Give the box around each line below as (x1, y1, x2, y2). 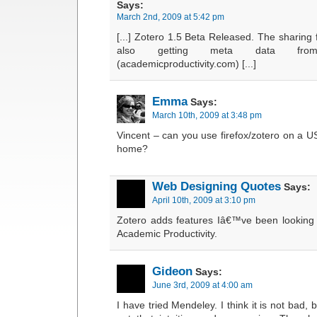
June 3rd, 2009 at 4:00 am (152, 279, 253, 290)
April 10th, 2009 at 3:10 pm (152, 195, 255, 205)
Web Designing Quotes (152, 179, 281, 193)
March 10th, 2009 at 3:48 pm (152, 110, 262, 120)
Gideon (152, 264, 192, 278)
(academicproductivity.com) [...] (117, 58, 256, 69)
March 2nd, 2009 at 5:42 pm (117, 11, 224, 22)
